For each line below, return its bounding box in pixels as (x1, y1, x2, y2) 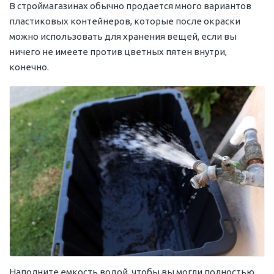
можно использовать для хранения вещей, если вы (9, 31, 237, 42)
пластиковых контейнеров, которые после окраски (9, 16, 240, 27)
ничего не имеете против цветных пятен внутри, (9, 46, 227, 57)
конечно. (9, 62, 49, 73)
